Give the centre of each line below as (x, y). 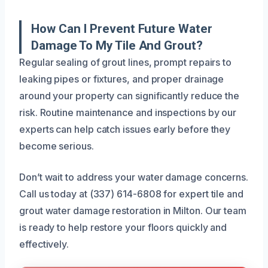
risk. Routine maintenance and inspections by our (128, 112)
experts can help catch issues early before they (125, 129)
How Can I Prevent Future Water (122, 28)
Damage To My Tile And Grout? (117, 45)
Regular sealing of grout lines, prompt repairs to (126, 62)
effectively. (44, 244)
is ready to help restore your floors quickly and (123, 227)
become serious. (57, 146)
